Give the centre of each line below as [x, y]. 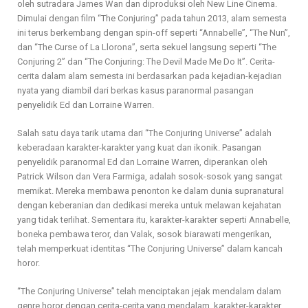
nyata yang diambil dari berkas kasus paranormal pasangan [135, 91]
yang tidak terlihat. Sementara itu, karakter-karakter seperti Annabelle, [154, 220]
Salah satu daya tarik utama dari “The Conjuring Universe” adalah [144, 133]
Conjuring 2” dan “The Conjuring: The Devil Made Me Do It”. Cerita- [146, 62]
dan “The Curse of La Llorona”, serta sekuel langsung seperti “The [147, 47]
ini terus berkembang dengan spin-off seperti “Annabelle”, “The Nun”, [154, 33]
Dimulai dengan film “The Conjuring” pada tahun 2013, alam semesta [152, 19]
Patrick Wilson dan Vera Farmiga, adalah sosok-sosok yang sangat [150, 177]
